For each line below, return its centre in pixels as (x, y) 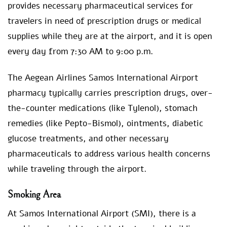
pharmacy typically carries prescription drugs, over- (110, 93)
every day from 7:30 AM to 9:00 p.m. (80, 52)
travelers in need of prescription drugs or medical (104, 21)
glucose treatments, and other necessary (88, 139)
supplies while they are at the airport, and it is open (110, 36)
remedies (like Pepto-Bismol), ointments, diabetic (105, 124)
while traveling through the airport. (77, 169)
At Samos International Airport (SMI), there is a (102, 214)
